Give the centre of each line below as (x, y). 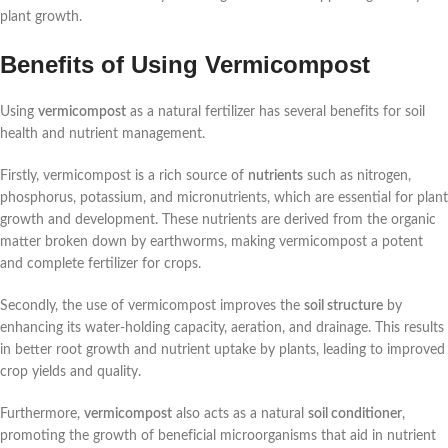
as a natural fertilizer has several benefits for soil (275, 112)
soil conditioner (355, 414)
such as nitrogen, (357, 176)
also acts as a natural (240, 414)
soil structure (343, 306)
